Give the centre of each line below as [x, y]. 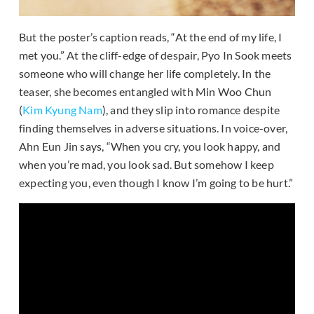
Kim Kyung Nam [62, 109]
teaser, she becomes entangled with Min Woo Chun [145, 91]
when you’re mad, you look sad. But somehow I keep [146, 164]
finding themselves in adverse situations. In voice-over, [153, 128]
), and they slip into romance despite [191, 109]
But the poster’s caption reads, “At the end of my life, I [151, 36]
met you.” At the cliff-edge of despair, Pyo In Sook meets [156, 55]
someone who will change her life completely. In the [145, 73]
